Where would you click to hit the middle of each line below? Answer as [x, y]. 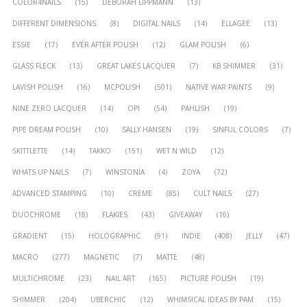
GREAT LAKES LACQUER [136, 65]
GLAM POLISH [203, 44]
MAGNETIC [101, 257]
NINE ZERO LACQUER [49, 108]
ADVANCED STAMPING [50, 193]
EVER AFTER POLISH [105, 44]
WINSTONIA [125, 172]
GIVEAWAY [185, 214]
